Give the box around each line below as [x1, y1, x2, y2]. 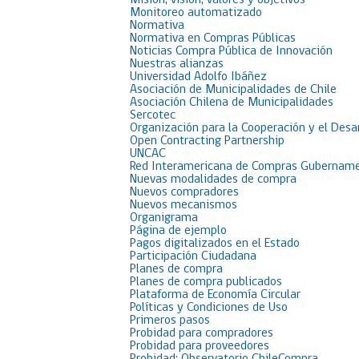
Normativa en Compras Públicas [130, 32, 296, 45]
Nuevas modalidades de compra [130, 173, 296, 186]
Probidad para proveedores [130, 340, 269, 353]
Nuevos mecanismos [130, 199, 237, 212]
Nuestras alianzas [130, 58, 224, 71]
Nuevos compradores [130, 186, 239, 199]
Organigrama [130, 212, 198, 224]
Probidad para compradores [130, 327, 273, 340]
